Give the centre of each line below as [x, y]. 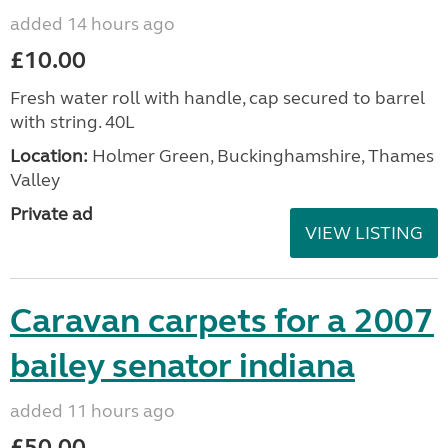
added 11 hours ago [92, 410]
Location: [49, 155]
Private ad [51, 213]
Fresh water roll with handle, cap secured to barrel [217, 97]
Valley [35, 179]
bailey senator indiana [182, 365]
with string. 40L [72, 121]
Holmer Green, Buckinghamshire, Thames [261, 155]
